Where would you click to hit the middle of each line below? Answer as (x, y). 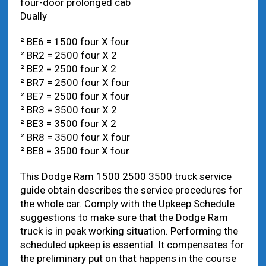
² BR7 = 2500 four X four (75, 83)
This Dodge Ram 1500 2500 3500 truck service (126, 176)
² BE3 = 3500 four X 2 (68, 123)
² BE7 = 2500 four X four (75, 96)
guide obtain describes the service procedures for (131, 190)
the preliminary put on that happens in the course (128, 258)
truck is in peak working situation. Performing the (129, 231)
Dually (33, 16)
